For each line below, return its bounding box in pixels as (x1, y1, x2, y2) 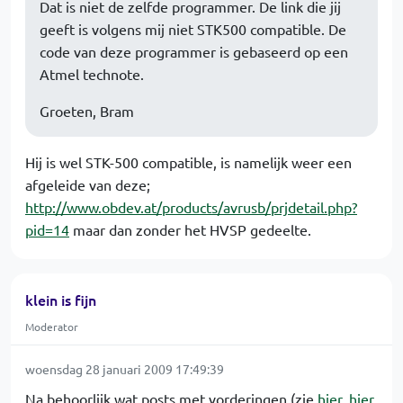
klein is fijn (25, 290, 96, 309)
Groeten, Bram (40, 102, 134, 120)
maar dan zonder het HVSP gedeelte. (69, 220, 311, 238)
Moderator (25, 319, 78, 334)
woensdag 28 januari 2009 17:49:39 (25, 361, 224, 377)
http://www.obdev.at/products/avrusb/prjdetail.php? (25, 198, 357, 216)
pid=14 (25, 220, 69, 238)
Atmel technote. (40, 65, 144, 83)
